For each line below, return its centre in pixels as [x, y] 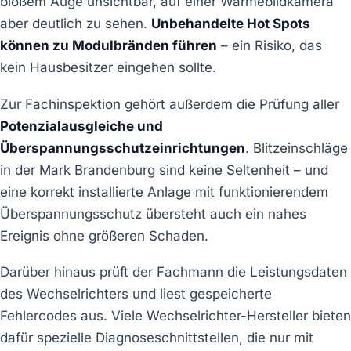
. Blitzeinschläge [297, 148]
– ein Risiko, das [270, 46]
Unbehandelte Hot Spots [231, 24]
